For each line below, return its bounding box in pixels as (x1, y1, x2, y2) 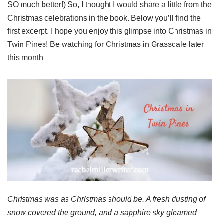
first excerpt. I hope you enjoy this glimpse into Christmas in (7, 27, 212, 36)
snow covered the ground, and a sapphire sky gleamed (7, 208, 197, 217)
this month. (7, 53, 45, 62)
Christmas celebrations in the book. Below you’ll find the (7, 14, 201, 22)
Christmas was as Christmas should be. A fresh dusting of (7, 195, 205, 204)
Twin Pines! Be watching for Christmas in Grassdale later (7, 40, 204, 49)
